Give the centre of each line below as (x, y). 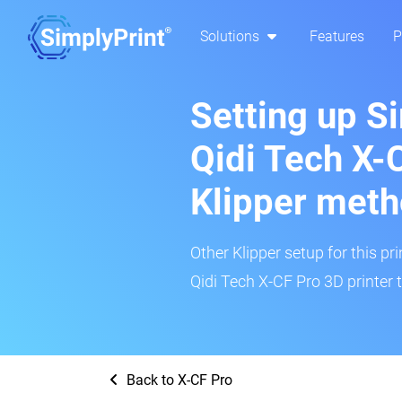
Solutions (232, 37)
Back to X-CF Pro (178, 380)
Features (337, 37)
